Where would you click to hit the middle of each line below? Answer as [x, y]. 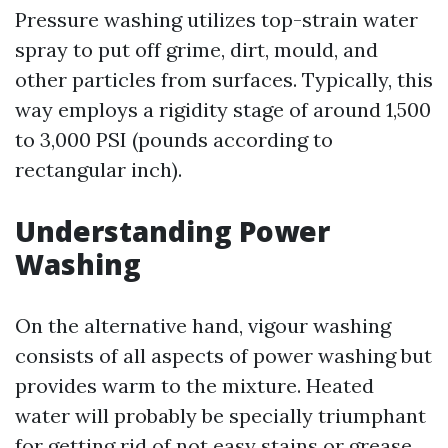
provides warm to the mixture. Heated [194, 385]
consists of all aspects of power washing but [223, 355]
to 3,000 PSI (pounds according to [174, 139]
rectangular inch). [98, 169]
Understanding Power [172, 231]
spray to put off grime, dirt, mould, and [196, 49]
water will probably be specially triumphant [220, 415]
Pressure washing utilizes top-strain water [216, 19]
